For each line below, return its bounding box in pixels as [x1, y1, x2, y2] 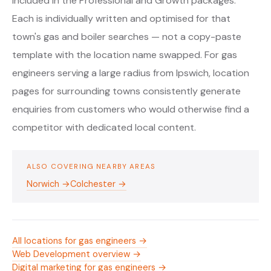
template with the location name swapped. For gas [12, 48, 237, 61]
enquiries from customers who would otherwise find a [12, 102, 249, 116]
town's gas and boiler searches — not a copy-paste [12, 30, 241, 43]
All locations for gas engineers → [12, 234, 147, 247]
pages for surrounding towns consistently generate [12, 84, 241, 97]
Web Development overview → [12, 247, 141, 260]
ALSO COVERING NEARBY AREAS [27, 162, 156, 171]
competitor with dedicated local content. [12, 120, 196, 134]
